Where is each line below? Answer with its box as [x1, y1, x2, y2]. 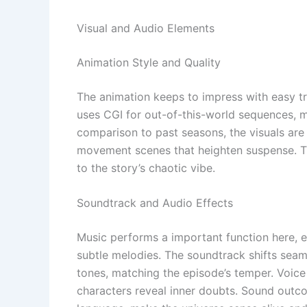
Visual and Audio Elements [77, 21, 214, 35]
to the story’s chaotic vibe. [77, 160, 215, 175]
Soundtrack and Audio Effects [77, 196, 233, 210]
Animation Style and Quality [77, 55, 221, 69]
